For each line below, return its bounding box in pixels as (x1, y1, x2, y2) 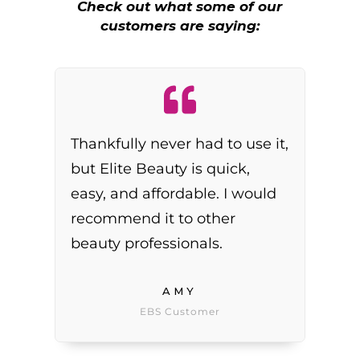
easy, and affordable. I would (71, 185, 277, 203)
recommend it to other (71, 210, 236, 228)
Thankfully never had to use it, (71, 135, 289, 153)
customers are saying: (100, 18, 260, 35)
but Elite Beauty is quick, (71, 160, 251, 178)
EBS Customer (139, 305, 220, 318)
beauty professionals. (71, 235, 223, 253)
